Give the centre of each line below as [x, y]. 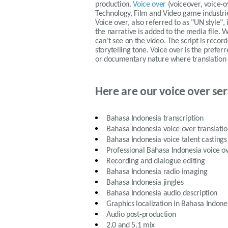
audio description [190, 193]
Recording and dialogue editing [156, 161]
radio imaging [184, 172]
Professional [126, 150]
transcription [182, 118]
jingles [173, 182]
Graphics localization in [144, 204]
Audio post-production [141, 215]
